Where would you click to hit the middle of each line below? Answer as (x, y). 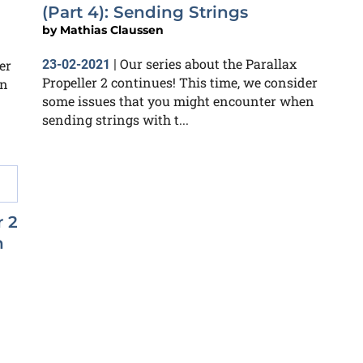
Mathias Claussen (112, 30)
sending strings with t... (115, 120)
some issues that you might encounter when (178, 101)
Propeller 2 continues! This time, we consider (180, 82)
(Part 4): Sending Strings (145, 12)
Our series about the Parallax (208, 64)
